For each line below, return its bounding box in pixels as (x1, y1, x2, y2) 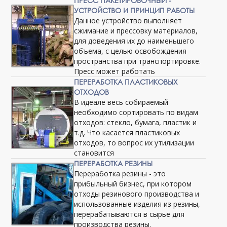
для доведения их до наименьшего (74, 36, 195, 46)
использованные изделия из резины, (74, 199, 201, 209)
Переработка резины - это (74, 169, 166, 178)
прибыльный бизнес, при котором (74, 179, 192, 188)
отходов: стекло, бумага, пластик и (74, 118, 197, 127)
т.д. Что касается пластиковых (74, 128, 180, 137)
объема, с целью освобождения (74, 46, 187, 56)
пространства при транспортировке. (74, 56, 201, 66)
